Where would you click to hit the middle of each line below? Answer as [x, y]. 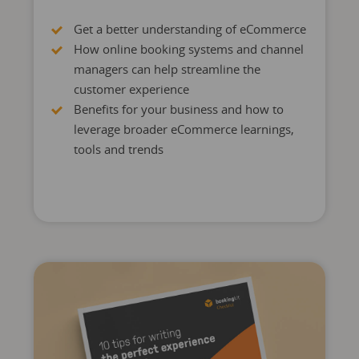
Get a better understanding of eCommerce [190, 29]
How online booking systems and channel [188, 49]
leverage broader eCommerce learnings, [184, 129]
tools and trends [118, 149]
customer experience [131, 89]
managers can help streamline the [167, 69]
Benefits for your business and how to [178, 109]
